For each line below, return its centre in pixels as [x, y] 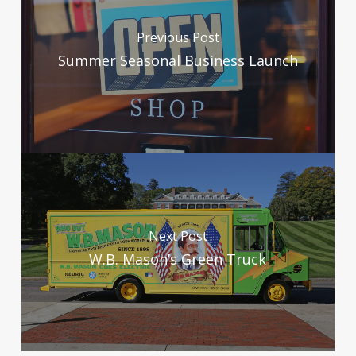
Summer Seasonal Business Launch [178, 60]
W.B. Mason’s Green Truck [178, 259]
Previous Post [178, 37]
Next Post [178, 236]
